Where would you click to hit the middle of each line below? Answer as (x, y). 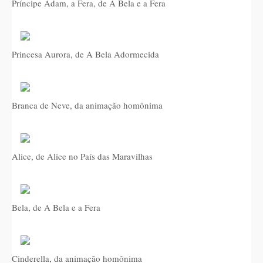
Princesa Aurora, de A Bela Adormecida (85, 54)
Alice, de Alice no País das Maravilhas (82, 156)
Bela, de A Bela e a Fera (56, 207)
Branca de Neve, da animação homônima (87, 105)
